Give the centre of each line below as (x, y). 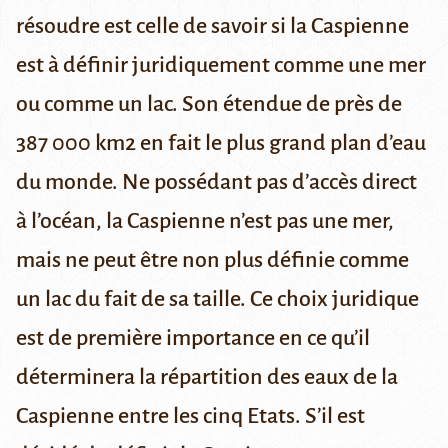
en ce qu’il (322, 338)
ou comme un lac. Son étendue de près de (209, 104)
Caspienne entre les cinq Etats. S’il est (190, 416)
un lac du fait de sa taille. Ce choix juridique (217, 299)
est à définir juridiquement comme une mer (221, 65)
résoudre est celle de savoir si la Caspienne (212, 26)
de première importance (161, 338)
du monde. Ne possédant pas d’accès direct (216, 182)
